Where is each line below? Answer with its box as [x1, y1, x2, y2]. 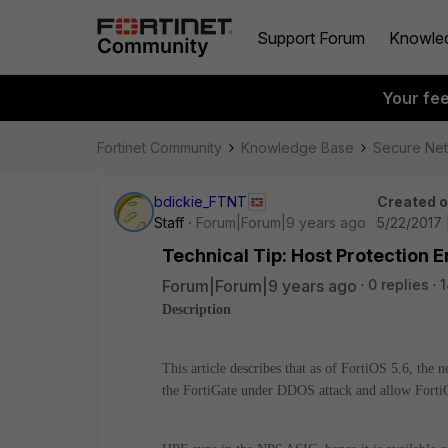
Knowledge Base [241, 139, 354, 156]
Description [162, 302, 231, 317]
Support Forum [257, 27, 365, 48]
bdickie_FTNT [154, 193, 247, 210]
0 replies [368, 276, 429, 293]
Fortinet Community [97, 139, 222, 156]
